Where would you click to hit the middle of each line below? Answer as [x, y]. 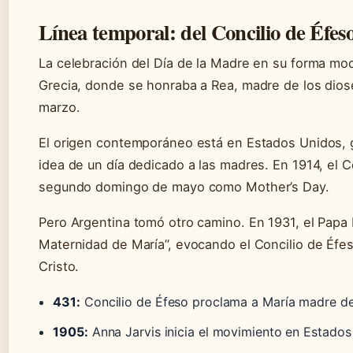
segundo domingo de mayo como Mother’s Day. [184, 186]
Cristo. [59, 266]
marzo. [59, 107]
